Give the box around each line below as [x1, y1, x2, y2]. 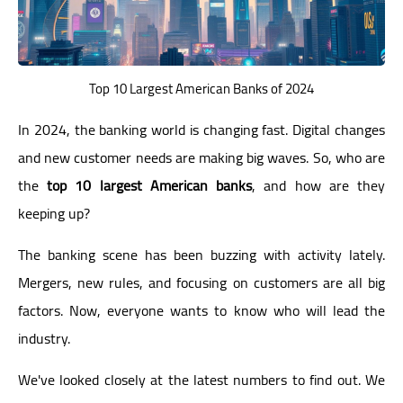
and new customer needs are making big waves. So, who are [18, 143, 385, 171]
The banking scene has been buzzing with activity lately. [18, 240, 385, 268]
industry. [18, 324, 70, 352]
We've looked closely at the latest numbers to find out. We [18, 365, 385, 393]
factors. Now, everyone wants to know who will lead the [18, 296, 385, 324]
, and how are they [252, 171, 386, 199]
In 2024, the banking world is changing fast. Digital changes [18, 115, 385, 143]
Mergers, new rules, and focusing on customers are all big [18, 268, 385, 296]
